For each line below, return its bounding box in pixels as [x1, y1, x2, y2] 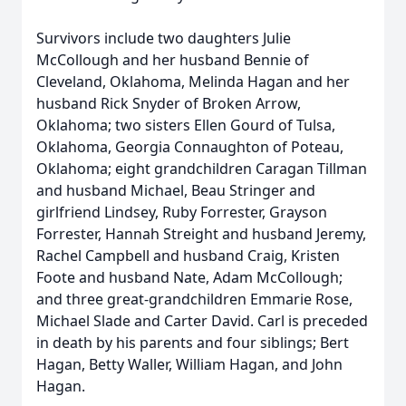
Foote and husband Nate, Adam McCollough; [36, 267, 343, 287]
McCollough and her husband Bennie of [36, 50, 309, 70]
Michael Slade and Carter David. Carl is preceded [36, 311, 368, 331]
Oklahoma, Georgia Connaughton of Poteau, [36, 137, 343, 157]
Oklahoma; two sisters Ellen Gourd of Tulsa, [36, 115, 335, 135]
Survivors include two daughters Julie [36, 28, 291, 48]
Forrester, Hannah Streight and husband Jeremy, [36, 224, 366, 244]
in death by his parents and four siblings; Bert [36, 333, 349, 353]
